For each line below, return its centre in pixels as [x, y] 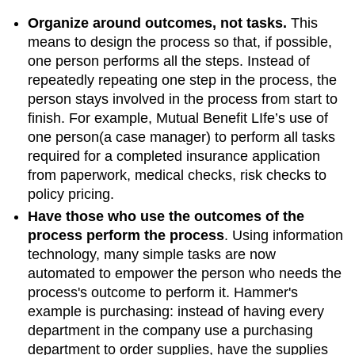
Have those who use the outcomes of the [166, 217]
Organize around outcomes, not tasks [156, 23]
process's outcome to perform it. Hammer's [163, 293]
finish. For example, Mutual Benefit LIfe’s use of [178, 118]
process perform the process [126, 236]
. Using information [284, 236]
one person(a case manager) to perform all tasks [182, 137]
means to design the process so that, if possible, [180, 42]
